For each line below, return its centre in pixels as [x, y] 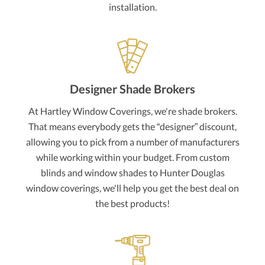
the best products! [132, 203]
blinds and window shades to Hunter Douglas [132, 173]
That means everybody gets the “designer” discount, [132, 127]
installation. [132, 7]
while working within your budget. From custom [132, 157]
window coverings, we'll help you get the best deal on [132, 188]
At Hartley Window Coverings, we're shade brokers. [132, 111]
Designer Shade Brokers [132, 89]
